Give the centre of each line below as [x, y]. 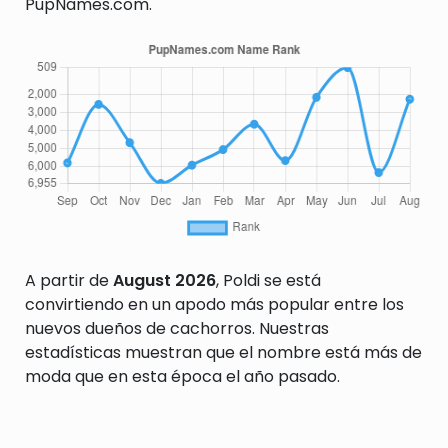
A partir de [69, 280]
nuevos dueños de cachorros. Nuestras [177, 328]
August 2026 [164, 280]
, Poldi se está [268, 280]
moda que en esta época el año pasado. [182, 376]
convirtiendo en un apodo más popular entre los [214, 304]
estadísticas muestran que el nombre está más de [223, 352]
